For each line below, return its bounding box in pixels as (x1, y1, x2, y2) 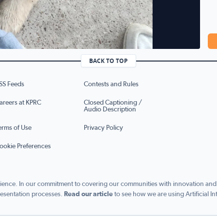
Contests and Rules (84, 81, 139, 88)
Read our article (64, 191, 113, 198)
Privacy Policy (84, 124, 123, 132)
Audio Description (84, 106, 136, 113)
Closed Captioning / (84, 99, 142, 107)
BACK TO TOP (89, 57, 128, 65)
